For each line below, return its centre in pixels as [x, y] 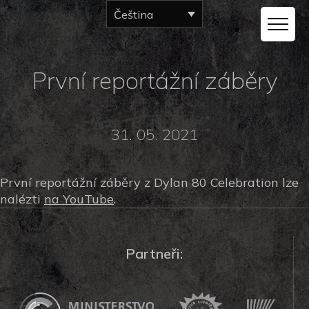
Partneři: [154, 253]
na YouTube [79, 199]
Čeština [133, 14]
